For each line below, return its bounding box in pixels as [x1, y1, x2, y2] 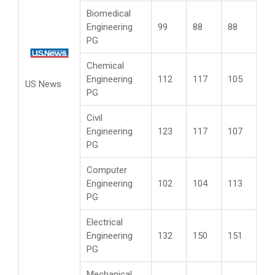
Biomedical [87, 7, 131, 19]
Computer [87, 164, 127, 176]
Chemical [87, 60, 124, 71]
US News [25, 78, 61, 90]
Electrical [87, 216, 123, 228]
